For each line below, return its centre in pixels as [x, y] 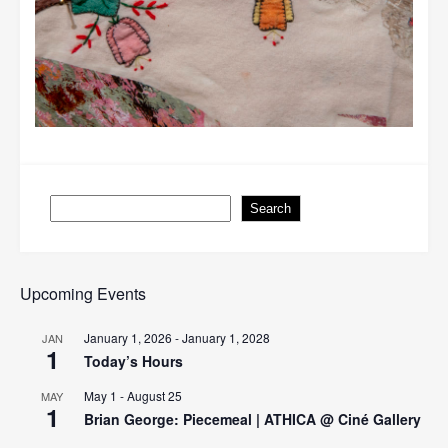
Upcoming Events [83, 293]
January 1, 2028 [226, 337]
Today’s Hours [133, 360]
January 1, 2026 [128, 337]
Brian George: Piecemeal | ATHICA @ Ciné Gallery [252, 418]
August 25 [154, 395]
